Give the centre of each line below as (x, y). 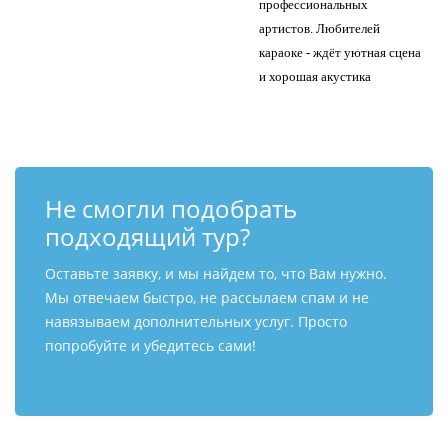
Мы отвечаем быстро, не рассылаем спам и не (207, 297)
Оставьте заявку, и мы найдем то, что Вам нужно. (216, 273)
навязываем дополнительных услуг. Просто (196, 321)
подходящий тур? (147, 236)
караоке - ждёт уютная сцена (340, 52)
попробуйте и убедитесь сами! (150, 345)
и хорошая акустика (315, 76)
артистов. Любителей (319, 28)
